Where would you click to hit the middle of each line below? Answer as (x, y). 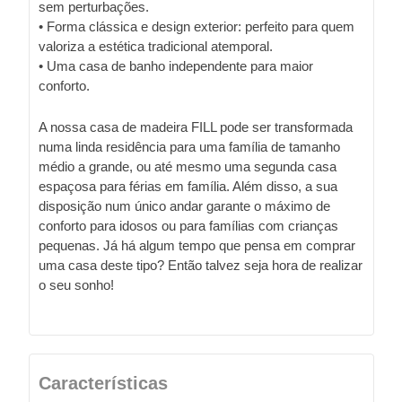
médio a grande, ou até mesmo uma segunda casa (188, 166)
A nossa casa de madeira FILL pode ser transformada (196, 127)
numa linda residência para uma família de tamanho (189, 146)
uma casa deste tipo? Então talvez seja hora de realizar (201, 265)
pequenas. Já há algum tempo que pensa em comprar (197, 245)
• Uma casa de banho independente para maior (176, 66)
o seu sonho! (76, 284)
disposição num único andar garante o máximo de (184, 205)
